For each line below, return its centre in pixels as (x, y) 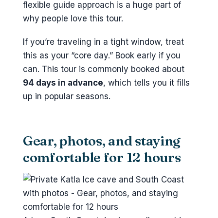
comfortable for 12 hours (102, 157)
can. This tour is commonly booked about (104, 69)
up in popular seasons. (67, 96)
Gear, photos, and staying (102, 140)
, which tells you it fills (146, 82)
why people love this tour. (73, 18)
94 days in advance (63, 82)
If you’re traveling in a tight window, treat (103, 42)
